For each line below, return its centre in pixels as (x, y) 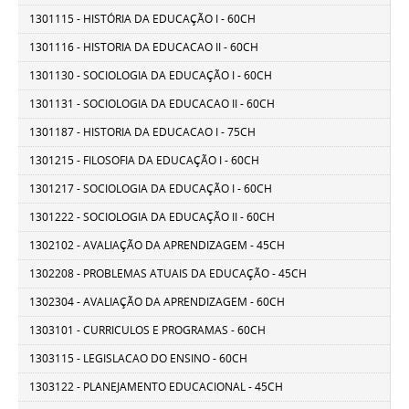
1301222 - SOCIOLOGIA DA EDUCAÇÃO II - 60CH (152, 217)
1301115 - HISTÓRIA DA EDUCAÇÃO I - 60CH (143, 19)
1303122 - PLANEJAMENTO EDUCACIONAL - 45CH (157, 387)
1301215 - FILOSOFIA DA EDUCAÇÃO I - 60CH (145, 161)
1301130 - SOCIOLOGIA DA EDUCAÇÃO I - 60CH (151, 76)
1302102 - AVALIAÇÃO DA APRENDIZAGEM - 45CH (157, 246)
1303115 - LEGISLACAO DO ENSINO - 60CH (139, 359)
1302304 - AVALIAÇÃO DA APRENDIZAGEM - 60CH (157, 302)
